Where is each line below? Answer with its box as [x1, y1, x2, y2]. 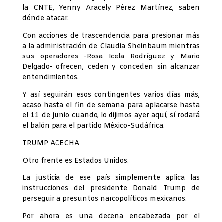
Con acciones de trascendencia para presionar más [22, 31, 200, 41]
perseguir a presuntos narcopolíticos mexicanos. [22, 194, 187, 204]
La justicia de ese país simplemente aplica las [22, 173, 200, 183]
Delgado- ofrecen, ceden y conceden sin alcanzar [22, 62, 200, 72]
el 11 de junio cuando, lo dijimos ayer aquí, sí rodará [22, 111, 200, 121]
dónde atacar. [22, 14, 69, 24]
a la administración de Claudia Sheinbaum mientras [22, 42, 200, 52]
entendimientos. [22, 73, 79, 83]
